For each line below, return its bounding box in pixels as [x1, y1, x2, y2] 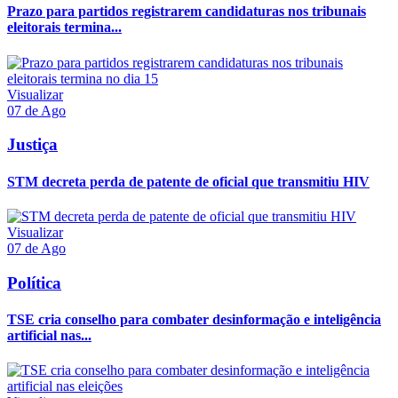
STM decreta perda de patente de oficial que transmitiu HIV [7, 173, 370, 189]
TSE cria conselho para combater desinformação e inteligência [7, 311, 381, 327]
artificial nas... [7, 327, 92, 343]
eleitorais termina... [7, 20, 122, 36]
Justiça [7, 135, 58, 155]
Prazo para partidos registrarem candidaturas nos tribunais [7, 4, 366, 20]
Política [7, 273, 61, 292]
